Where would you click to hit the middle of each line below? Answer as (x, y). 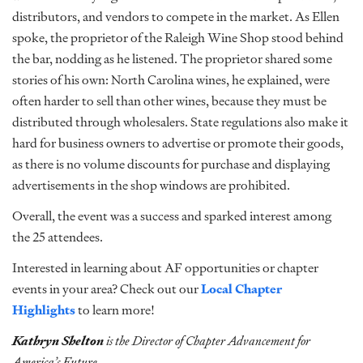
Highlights (44, 310)
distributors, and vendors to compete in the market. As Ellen (176, 17)
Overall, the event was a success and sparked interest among (172, 216)
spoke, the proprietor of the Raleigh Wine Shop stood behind (178, 38)
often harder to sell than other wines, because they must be (169, 101)
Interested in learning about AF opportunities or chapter (165, 268)
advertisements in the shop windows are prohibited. (151, 185)
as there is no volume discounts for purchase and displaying (171, 164)
